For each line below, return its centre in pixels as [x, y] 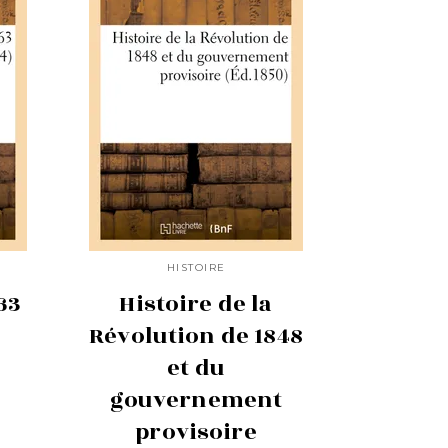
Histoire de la [196, 304]
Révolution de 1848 [196, 336]
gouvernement [196, 400]
